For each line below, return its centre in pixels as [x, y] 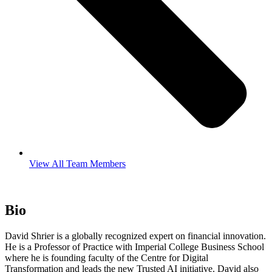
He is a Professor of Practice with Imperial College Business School [134, 246]
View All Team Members [77, 163]
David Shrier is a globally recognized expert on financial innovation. [135, 236]
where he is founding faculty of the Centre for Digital [107, 257]
